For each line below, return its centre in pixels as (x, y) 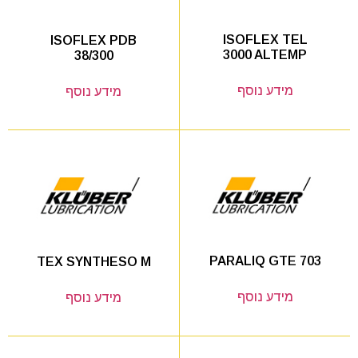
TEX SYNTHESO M (93, 261)
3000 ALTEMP (265, 55)
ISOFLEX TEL (265, 40)
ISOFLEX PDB (93, 40)
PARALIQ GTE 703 (265, 261)
